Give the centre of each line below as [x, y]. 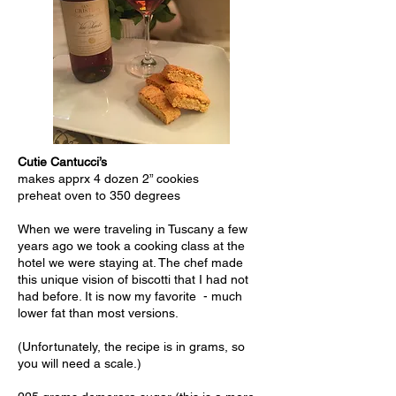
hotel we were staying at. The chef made [130, 263]
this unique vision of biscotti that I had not [133, 279]
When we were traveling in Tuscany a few [133, 229]
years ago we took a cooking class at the [131, 246]
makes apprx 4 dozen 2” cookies [108, 179]
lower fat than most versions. [98, 313]
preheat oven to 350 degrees [99, 195]
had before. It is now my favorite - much [130, 296]
